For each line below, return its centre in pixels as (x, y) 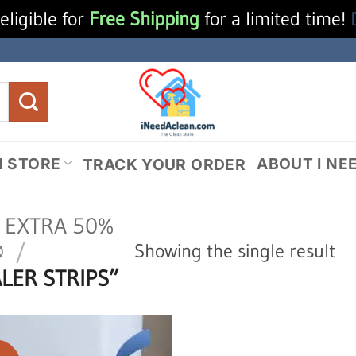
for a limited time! (275, 19)
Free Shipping (144, 19)
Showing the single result (234, 250)
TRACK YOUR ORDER (164, 164)
